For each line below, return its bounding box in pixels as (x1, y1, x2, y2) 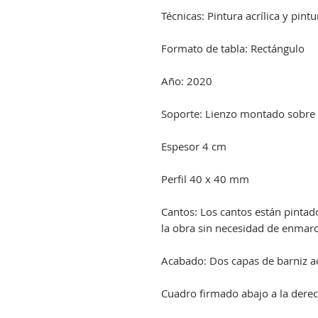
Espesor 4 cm (161, 139, 226, 154)
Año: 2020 (161, 74, 212, 89)
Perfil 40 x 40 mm (161, 172, 249, 187)
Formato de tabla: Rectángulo (161, 41, 305, 56)
